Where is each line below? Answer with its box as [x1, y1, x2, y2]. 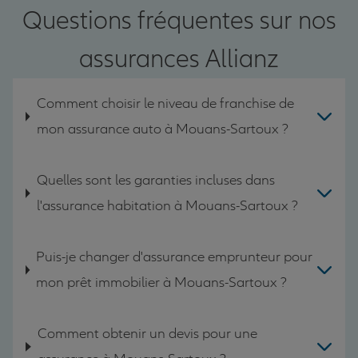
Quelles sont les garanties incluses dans [36, 171, 275, 189]
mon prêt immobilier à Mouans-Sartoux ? [36, 273, 288, 291]
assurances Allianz [79, 43, 279, 74]
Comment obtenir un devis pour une [38, 324, 258, 342]
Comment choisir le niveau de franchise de [36, 94, 294, 112]
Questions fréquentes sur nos [22, 5, 336, 36]
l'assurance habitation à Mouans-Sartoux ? [36, 197, 298, 214]
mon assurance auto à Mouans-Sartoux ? [36, 120, 288, 137]
